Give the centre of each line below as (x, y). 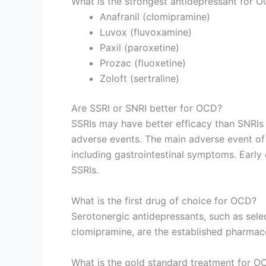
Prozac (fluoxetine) (143, 63)
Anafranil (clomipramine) (155, 17)
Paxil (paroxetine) (140, 48)
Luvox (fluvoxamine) (146, 32)
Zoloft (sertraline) (140, 79)
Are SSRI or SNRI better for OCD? (147, 108)
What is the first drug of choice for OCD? (164, 200)
